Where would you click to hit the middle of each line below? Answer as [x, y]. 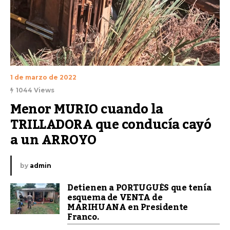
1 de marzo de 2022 [43, 78]
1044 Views [35, 90]
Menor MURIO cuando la [87, 110]
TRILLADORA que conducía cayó [111, 125]
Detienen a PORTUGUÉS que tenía [140, 188]
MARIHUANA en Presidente [128, 208]
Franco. [83, 217]
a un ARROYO [53, 140]
